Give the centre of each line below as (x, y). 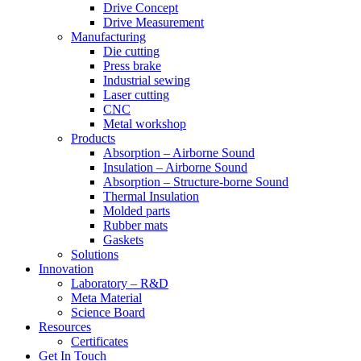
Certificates (100, 341)
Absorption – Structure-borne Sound (196, 181)
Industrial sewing (147, 80)
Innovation (66, 268)
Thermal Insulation (151, 196)
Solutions (95, 254)
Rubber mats (135, 225)
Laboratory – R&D (120, 283)
